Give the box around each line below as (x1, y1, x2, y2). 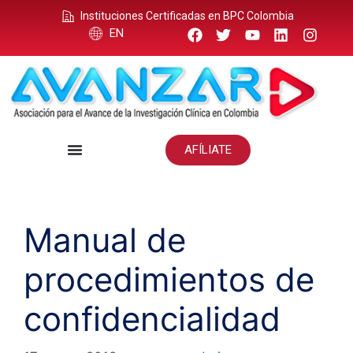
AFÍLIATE (184, 142, 232, 157)
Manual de (24, 219, 186, 260)
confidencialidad (24, 298, 281, 339)
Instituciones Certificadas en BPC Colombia (80, 9, 294, 22)
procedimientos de (24, 258, 314, 299)
